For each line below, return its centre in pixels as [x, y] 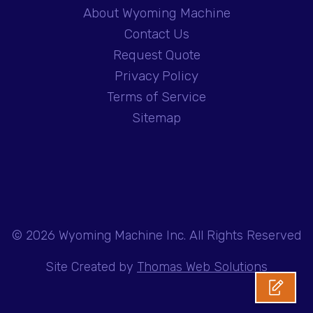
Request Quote [156, 55]
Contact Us [156, 34]
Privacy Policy [156, 76]
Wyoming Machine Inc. [122, 236]
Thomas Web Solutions [202, 267]
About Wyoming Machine [156, 13]
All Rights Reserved [243, 236]
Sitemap [156, 118]
